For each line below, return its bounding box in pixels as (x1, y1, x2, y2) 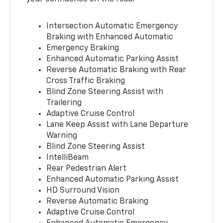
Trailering (46, 99, 82, 108)
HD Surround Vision (46, 187, 120, 195)
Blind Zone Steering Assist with (46, 88, 164, 97)
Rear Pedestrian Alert (46, 165, 127, 173)
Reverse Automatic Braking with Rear (46, 66, 187, 75)
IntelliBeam (46, 154, 89, 162)
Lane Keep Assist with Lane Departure (46, 121, 189, 129)
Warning (46, 132, 78, 140)
